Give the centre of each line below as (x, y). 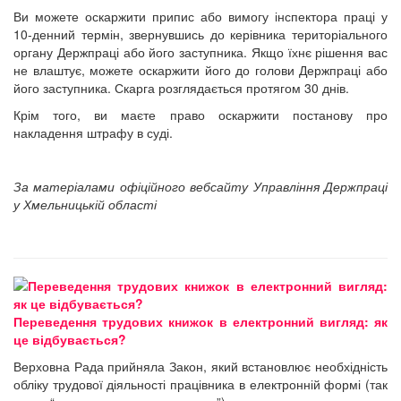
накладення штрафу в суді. (93, 132)
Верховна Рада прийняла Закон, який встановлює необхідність (200, 366)
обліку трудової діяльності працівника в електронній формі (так (200, 384)
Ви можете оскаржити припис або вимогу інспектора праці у (200, 16)
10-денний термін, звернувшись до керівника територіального (200, 34)
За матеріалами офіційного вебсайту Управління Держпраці (200, 186)
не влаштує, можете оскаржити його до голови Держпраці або (200, 69)
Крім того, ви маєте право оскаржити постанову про (200, 114)
